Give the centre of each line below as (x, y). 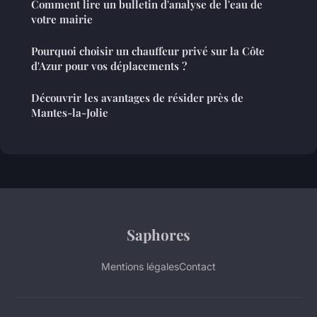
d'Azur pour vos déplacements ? (109, 66)
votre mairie (62, 19)
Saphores (158, 235)
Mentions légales (140, 267)
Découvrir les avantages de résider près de (137, 98)
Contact (197, 267)
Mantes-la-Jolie (70, 113)
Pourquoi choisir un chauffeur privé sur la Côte (148, 51)
